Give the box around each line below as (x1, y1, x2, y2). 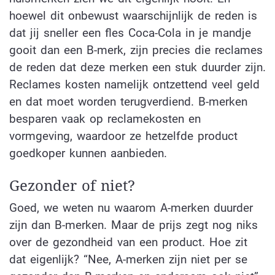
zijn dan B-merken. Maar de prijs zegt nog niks (9, 218, 258, 233)
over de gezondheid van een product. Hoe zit (9, 235, 247, 250)
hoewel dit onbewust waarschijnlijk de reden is (9, 9, 257, 23)
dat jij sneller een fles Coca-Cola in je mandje (9, 26, 251, 41)
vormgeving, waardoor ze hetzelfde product (9, 129, 238, 144)
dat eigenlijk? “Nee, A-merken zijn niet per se (9, 252, 247, 267)
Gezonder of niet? (9, 177, 135, 195)
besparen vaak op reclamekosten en (9, 112, 201, 126)
